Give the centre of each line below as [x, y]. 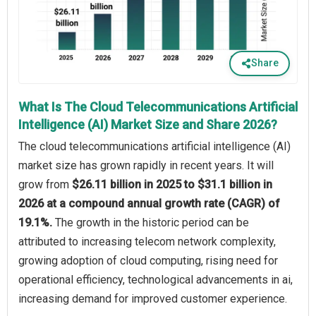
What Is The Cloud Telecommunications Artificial [158, 107]
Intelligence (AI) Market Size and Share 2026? [148, 124]
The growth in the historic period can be [152, 222]
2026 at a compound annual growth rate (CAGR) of [149, 203]
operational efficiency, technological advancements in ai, [156, 279]
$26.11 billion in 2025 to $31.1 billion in [172, 184]
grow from [45, 184]
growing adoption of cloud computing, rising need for [148, 260]
